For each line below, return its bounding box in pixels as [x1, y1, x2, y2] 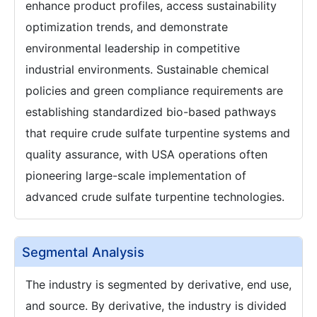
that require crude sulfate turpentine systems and [25, 125, 290, 140]
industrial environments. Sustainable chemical [25, 62, 269, 76]
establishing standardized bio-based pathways [25, 104, 276, 119]
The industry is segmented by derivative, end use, [25, 277, 292, 292]
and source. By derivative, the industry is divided [25, 298, 287, 313]
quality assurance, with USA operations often [25, 146, 267, 161]
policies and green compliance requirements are [25, 83, 283, 98]
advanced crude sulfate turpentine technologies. [25, 189, 284, 204]
